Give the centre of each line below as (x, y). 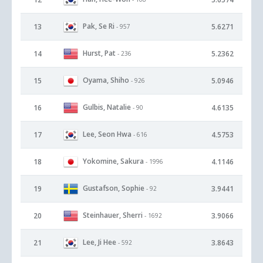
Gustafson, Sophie (114, 188)
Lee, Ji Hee (100, 242)
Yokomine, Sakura (113, 161)
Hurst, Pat (99, 53)
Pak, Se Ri (99, 26)
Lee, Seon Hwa (107, 134)
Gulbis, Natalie (107, 107)
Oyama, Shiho (106, 80)
